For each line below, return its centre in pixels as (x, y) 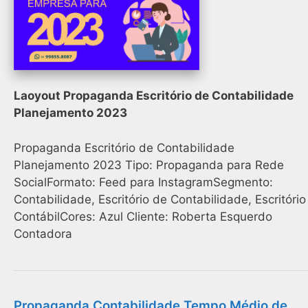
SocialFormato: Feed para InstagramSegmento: (143, 182)
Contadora (43, 233)
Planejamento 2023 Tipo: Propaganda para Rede (149, 165)
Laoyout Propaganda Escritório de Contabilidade (154, 96)
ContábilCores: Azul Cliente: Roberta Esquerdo (143, 216)
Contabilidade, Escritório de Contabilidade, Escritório (160, 199)
